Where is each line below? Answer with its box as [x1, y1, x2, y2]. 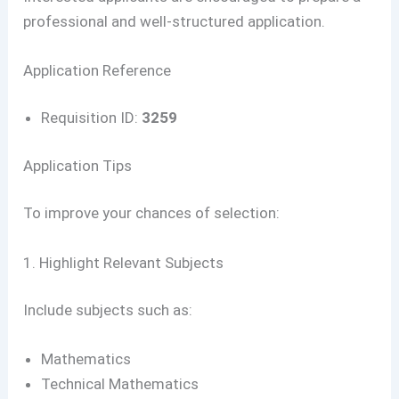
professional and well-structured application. [23, 12, 326, 30]
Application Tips [23, 156, 133, 175]
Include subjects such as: [23, 301, 193, 319]
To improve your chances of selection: [23, 204, 281, 223]
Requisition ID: [41, 109, 142, 127]
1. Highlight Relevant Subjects [23, 253, 224, 272]
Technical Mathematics [41, 375, 199, 394]
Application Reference [23, 61, 172, 79]
